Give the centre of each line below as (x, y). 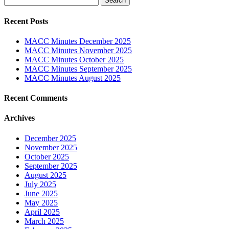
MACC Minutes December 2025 (78, 41)
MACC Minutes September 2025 (78, 68)
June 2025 (41, 193)
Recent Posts (26, 21)
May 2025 (41, 202)
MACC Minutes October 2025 (74, 59)
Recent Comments (36, 98)
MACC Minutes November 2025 (78, 50)
